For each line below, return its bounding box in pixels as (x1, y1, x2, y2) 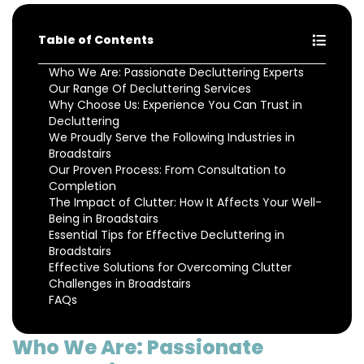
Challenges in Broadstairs (49, 275, 191, 292)
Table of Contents (38, 32, 154, 49)
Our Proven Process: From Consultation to (49, 162, 286, 179)
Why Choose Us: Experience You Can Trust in (49, 97, 302, 114)
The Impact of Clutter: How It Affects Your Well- (49, 194, 322, 211)
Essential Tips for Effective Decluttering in (49, 227, 284, 244)
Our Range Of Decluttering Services (49, 80, 251, 97)
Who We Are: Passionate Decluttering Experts (49, 64, 304, 81)
